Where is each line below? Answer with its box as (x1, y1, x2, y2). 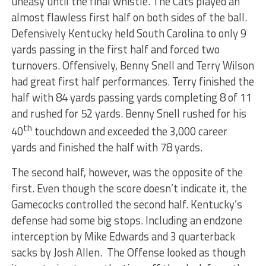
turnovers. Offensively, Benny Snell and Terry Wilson (11, 57, 254, 74)
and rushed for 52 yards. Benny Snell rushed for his (11, 105, 246, 122)
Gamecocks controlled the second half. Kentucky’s (11, 196, 242, 213)
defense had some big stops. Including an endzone (11, 212, 242, 229)
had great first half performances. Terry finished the (11, 73, 254, 90)
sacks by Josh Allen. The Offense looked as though (11, 244, 246, 261)
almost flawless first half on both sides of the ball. (11, 9, 247, 26)
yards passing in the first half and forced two (11, 41, 220, 58)
